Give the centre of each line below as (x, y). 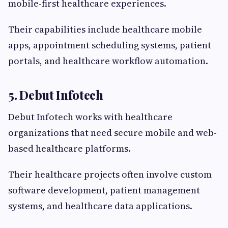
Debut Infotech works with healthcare (90, 117)
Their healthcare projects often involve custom (110, 175)
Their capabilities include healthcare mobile (105, 30)
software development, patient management (104, 190)
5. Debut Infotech (56, 95)
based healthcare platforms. (69, 149)
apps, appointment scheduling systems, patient (110, 45)
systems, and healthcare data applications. (100, 206)
